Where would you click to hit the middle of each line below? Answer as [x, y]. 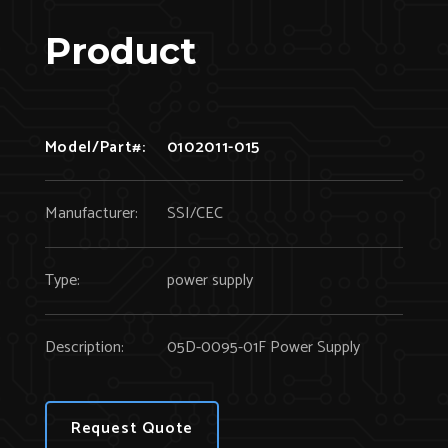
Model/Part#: [95, 147]
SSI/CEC [194, 213]
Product [120, 50]
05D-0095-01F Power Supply [263, 347]
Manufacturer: [91, 213]
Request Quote [132, 428]
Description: [84, 347]
